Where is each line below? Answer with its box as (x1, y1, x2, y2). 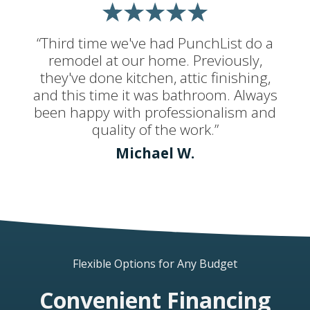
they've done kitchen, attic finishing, (39, 67, 271, 87)
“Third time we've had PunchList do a (37, 33, 273, 53)
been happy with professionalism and (34, 102, 276, 122)
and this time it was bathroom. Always (33, 84, 277, 104)
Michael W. (116, 143, 194, 163)
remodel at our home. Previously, (48, 50, 262, 70)
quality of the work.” (91, 119, 219, 139)
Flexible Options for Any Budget (73, 255, 237, 271)
